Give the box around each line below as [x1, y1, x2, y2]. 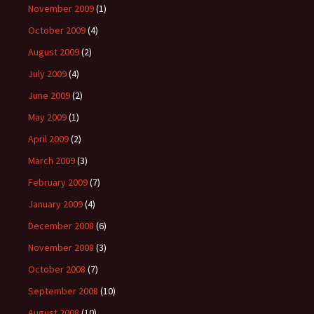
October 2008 [28, 263, 86, 276]
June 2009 [28, 89, 70, 102]
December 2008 [28, 219, 94, 233]
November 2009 [28, 2, 94, 15]
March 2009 [28, 154, 75, 168]
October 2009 [28, 24, 86, 37]
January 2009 [28, 198, 83, 211]
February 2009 [28, 176, 88, 189]
